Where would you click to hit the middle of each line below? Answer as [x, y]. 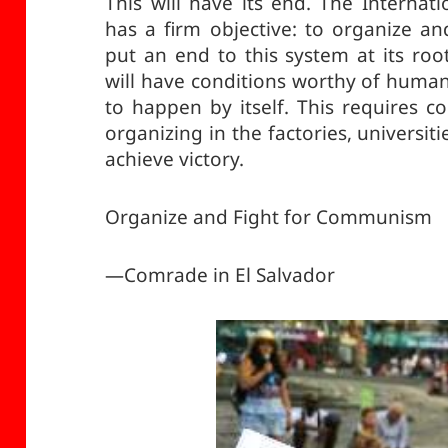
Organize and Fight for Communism [269, 216]
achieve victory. [175, 158]
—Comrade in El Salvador [220, 274]
